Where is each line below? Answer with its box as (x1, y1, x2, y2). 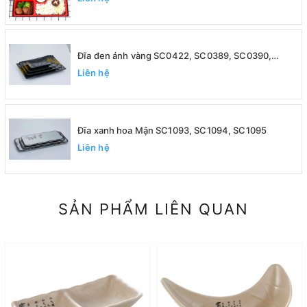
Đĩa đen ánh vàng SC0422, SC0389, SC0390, (77, 49, 272, 61)
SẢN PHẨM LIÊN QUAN (58, 200, 249, 219)
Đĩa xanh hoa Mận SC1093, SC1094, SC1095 (77, 124, 267, 136)
